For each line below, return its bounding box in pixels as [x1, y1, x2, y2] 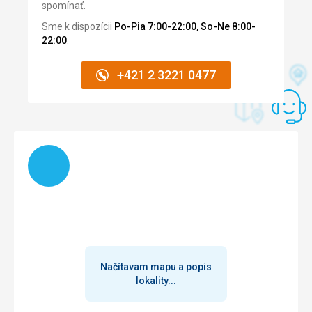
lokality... [136, 275, 176, 287]
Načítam [27, 146, 64, 157]
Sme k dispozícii [42, 21, 114, 33]
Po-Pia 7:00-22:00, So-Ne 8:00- [114, 21, 256, 33]
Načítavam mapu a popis [100, 261, 212, 273]
